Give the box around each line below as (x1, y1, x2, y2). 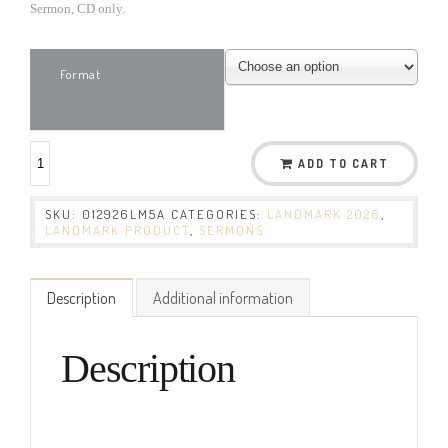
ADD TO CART (298, 155, 389, 171)
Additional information (153, 287, 293, 308)
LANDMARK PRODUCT (45, 221, 190, 238)
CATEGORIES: (171, 205, 267, 222)
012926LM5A (82, 205, 166, 222)
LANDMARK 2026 (267, 205, 381, 222)
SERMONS (199, 221, 264, 238)
